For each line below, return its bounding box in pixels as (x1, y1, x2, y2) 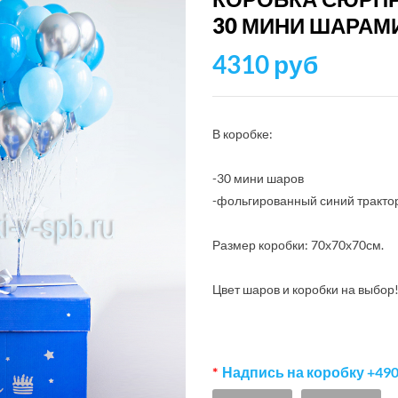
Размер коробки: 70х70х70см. (212, 237, 384, 252)
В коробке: (212, 126, 273, 141)
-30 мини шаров (212, 171, 304, 186)
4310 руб (212, 49, 318, 79)
